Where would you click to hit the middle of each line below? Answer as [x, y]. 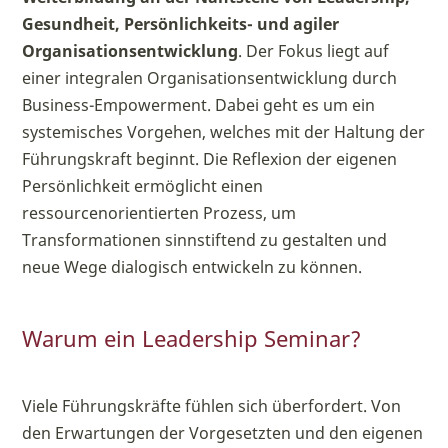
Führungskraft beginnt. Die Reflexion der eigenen [210, 159]
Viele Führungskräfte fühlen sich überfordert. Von [212, 406]
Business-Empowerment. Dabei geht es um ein [199, 105]
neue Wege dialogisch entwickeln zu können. [192, 267]
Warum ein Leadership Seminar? [192, 338]
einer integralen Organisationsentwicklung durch [210, 78]
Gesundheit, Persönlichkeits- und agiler [181, 24]
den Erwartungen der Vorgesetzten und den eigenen [223, 433]
